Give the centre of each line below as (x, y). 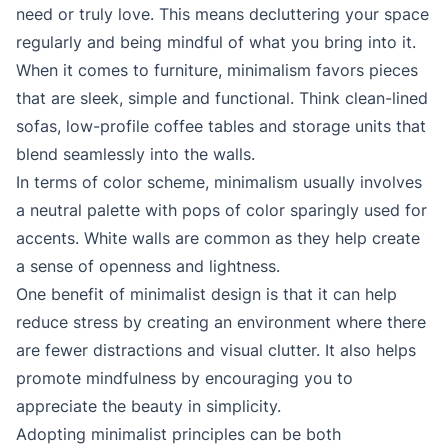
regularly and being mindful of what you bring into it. (216, 42)
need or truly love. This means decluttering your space (222, 14)
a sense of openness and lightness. (148, 266)
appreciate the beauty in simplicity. (148, 406)
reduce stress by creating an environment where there (221, 322)
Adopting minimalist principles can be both (178, 434)
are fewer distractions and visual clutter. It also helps (216, 350)
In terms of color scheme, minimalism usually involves (219, 182)
